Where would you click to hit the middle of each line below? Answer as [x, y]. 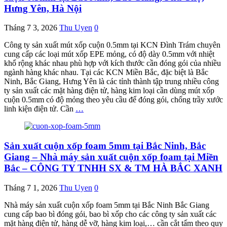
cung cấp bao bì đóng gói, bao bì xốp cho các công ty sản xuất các [110, 214]
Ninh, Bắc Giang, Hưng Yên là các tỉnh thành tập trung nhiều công [111, 82]
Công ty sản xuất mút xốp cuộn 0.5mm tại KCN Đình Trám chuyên [112, 45]
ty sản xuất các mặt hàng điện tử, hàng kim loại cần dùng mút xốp [109, 91]
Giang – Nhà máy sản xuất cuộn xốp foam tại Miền [111, 157]
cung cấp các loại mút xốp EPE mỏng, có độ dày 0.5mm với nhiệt [109, 54]
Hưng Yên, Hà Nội [43, 8]
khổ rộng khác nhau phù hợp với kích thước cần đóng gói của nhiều [112, 63]
